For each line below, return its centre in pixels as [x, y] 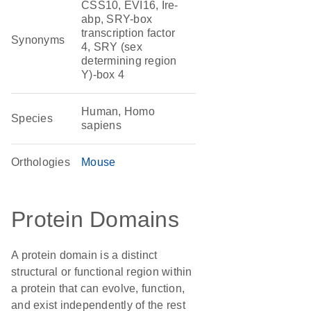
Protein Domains [95, 219]
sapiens [101, 125]
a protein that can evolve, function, [98, 288]
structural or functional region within [102, 272]
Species [32, 118]
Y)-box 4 [103, 75]
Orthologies [41, 162]
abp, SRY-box [117, 19]
